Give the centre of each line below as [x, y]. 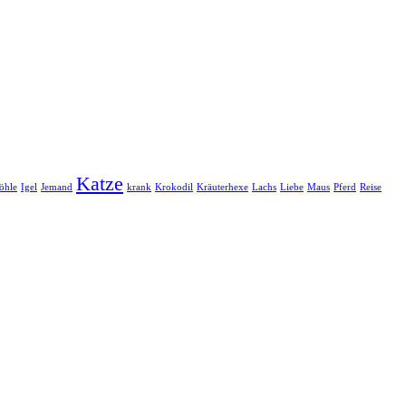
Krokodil [174, 187]
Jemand [57, 187]
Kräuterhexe [222, 187]
